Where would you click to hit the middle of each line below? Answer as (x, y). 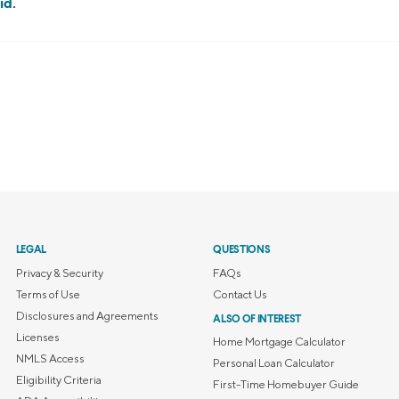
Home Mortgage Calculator (280, 342)
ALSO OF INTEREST (257, 319)
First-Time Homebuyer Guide (286, 385)
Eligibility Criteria (58, 379)
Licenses (37, 337)
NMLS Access (50, 358)
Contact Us (240, 294)
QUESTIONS (242, 251)
